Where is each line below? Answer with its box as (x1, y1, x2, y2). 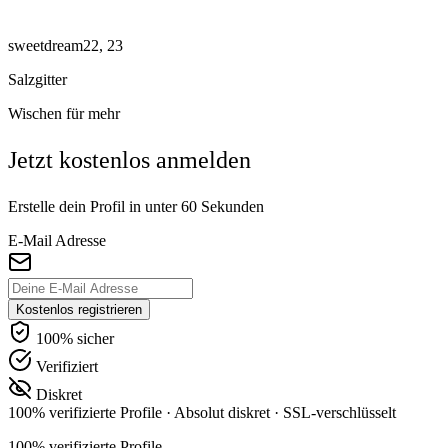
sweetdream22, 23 (8, 37, 123, 55)
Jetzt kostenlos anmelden (8, 147, 251, 174)
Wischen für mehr (8, 105, 120, 123)
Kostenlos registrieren (16, 302, 142, 318)
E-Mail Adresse (8, 232, 106, 250)
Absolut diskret (174, 404, 274, 422)
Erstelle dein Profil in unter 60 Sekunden (8, 198, 264, 216)
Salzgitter (8, 71, 67, 89)
